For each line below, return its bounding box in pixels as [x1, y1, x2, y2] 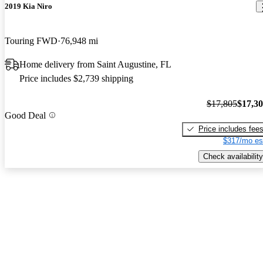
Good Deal [5, 110, 46, 120]
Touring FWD [5, 36, 58, 46]
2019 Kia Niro [5, 2, 52, 11]
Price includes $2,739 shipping [19, 73, 133, 84]
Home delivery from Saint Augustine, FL [19, 59, 171, 70]
